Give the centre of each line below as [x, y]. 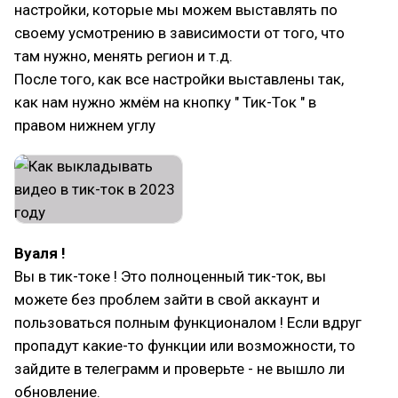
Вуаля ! [40, 253]
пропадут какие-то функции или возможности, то [185, 346]
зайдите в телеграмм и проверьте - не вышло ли [179, 369]
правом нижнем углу [85, 125]
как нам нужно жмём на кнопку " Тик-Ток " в [165, 102]
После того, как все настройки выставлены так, [179, 79]
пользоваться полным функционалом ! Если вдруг [188, 322]
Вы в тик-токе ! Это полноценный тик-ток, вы [170, 276]
